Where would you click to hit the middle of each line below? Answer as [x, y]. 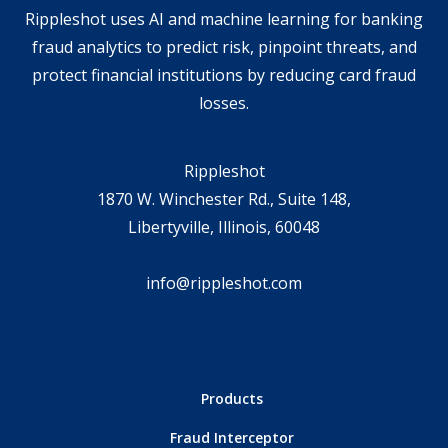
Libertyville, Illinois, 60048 [224, 227]
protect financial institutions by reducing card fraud [224, 75]
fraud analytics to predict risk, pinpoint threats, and [224, 47]
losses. [224, 103]
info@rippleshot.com [224, 283]
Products [231, 399]
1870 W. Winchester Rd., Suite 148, [224, 199]
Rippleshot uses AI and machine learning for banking [224, 19]
